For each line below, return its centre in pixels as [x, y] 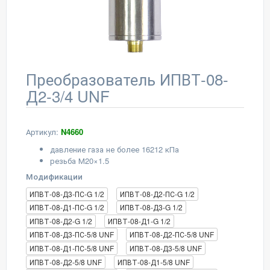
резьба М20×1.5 [80, 161]
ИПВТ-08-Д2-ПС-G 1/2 [157, 193]
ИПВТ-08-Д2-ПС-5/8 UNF [172, 234]
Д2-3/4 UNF [68, 96]
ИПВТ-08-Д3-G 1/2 [151, 207]
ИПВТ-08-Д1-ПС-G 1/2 [67, 207]
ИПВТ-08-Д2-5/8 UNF [66, 262]
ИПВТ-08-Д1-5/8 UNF [154, 262]
